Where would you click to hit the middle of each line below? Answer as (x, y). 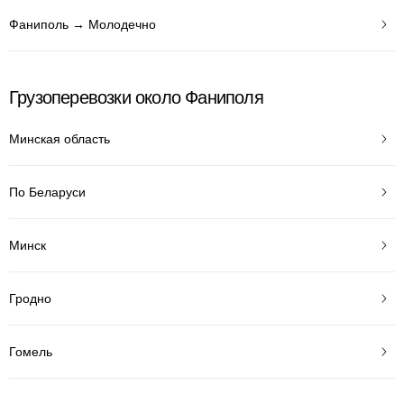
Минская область (60, 138)
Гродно (30, 298)
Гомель (31, 351)
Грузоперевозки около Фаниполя (136, 97)
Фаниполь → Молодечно (83, 24)
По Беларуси (47, 192)
